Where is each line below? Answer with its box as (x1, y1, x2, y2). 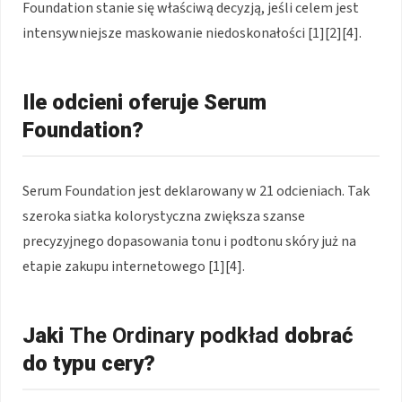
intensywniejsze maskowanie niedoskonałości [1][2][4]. (22, 23, 362, 44)
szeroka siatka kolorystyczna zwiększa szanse (22, 206, 305, 227)
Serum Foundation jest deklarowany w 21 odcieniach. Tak (22, 181, 370, 202)
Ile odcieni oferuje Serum (22, 90, 267, 116)
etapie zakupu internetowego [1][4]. (22, 257, 245, 277)
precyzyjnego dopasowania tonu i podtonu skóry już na (22, 232, 356, 252)
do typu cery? (22, 351, 155, 377)
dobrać (279, 323, 353, 349)
